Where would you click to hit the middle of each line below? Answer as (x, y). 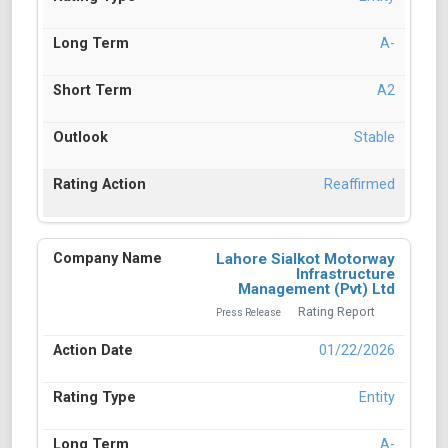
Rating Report (336, 312)
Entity (377, 398)
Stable (374, 138)
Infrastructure (345, 274)
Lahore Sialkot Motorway (305, 259)
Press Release (248, 313)
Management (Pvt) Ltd (316, 289)
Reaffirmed (359, 185)
